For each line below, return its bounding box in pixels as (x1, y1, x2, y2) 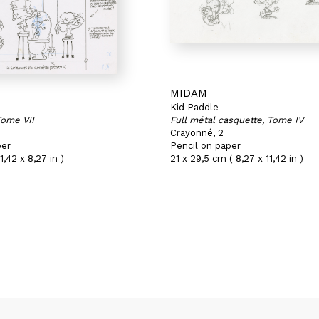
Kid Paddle (170, 102, 219, 113)
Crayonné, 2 (170, 127, 224, 138)
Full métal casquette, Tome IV (170, 115, 303, 125)
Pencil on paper (170, 140, 241, 151)
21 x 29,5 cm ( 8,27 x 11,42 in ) (170, 153, 303, 164)
